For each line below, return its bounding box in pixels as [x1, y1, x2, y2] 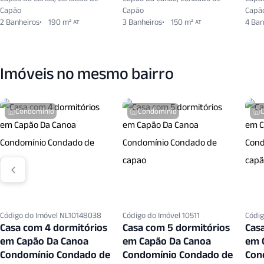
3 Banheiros [123, 17, 162, 27]
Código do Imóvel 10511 [123, 210, 200, 220]
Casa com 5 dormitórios [123, 222, 230, 233]
